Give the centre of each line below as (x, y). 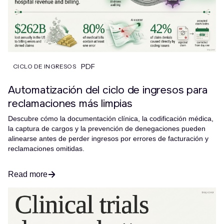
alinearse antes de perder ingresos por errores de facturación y (108, 138)
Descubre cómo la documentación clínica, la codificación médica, (111, 118)
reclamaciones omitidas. (46, 148)
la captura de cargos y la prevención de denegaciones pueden (107, 128)
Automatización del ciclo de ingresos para (108, 89)
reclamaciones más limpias (70, 103)
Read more (28, 174)
